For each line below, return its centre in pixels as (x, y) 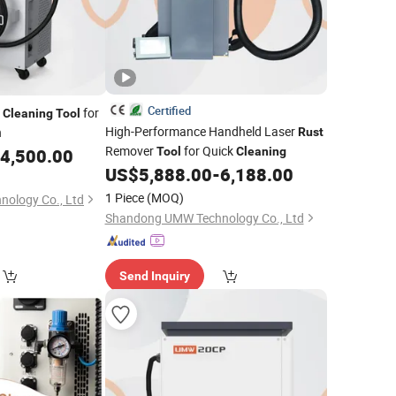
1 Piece (124, 198)
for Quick (208, 151)
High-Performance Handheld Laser (201, 131)
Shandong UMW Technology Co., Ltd (204, 218)
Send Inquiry (154, 276)
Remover (130, 151)
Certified (169, 110)
